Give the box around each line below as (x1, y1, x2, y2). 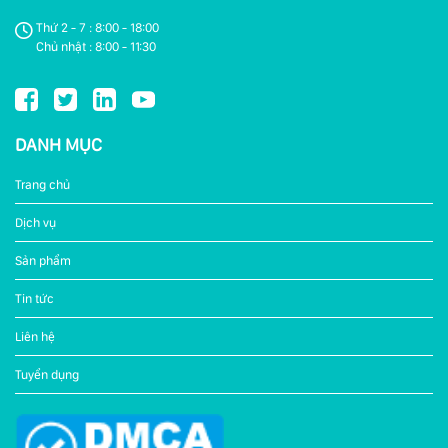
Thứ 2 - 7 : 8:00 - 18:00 (36, 19, 159, 35)
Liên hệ (15, 328, 55, 344)
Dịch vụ (15, 214, 56, 230)
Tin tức (15, 290, 54, 306)
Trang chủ (15, 176, 70, 192)
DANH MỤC (15, 133, 102, 155)
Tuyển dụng (15, 366, 79, 382)
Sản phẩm (15, 252, 71, 268)
